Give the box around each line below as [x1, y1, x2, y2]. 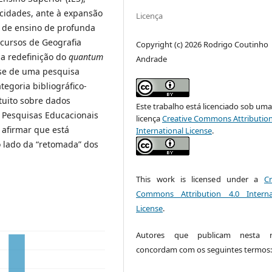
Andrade [136, 53, 168, 64]
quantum [69, 50, 103, 63]
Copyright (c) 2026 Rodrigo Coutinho [136, 38, 269, 50]
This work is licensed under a [136, 173, 264, 185]
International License [136, 124, 212, 136]
